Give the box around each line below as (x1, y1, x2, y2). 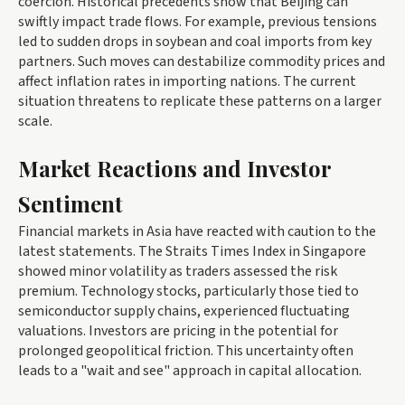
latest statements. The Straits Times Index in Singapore (18, 240, 366, 261)
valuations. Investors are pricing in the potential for (18, 320, 338, 341)
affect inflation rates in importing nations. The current (18, 71, 356, 91)
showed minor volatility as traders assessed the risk (18, 260, 337, 281)
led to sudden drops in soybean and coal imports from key (18, 31, 372, 52)
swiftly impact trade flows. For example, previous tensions (18, 11, 377, 32)
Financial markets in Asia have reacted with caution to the (18, 221, 376, 241)
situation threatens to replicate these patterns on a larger (18, 90, 381, 111)
